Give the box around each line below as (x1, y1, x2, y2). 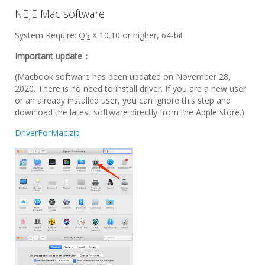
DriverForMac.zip (15, 127, 80, 139)
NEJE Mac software (15, 7, 105, 21)
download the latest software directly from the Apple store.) (15, 106, 244, 118)
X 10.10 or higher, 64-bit (90, 30, 183, 41)
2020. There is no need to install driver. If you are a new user (15, 83, 246, 95)
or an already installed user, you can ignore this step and (15, 95, 231, 106)
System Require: (15, 30, 79, 41)
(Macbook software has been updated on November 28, (15, 71, 231, 83)
